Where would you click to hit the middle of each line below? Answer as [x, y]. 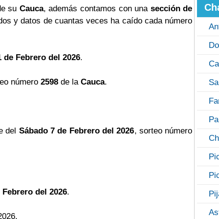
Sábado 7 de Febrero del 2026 [77, 131]
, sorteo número [163, 131]
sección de [171, 9]
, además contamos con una [97, 9]
